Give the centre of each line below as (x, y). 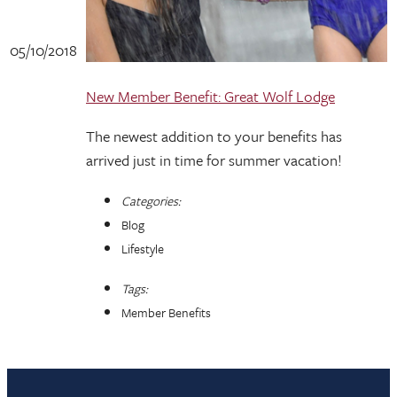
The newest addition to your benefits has (214, 136)
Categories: (151, 201)
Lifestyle (143, 249)
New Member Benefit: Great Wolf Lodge (210, 96)
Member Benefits (166, 312)
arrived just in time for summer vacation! (214, 160)
